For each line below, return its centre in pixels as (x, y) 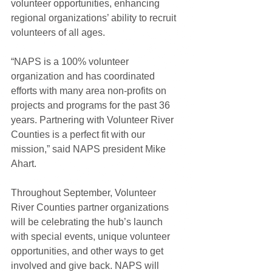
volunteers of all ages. (58, 32)
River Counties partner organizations (91, 207)
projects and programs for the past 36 (92, 105)
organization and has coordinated (84, 76)
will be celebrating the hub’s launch (88, 222)
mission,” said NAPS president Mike (90, 149)
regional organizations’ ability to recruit (95, 18)
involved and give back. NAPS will (86, 265)
